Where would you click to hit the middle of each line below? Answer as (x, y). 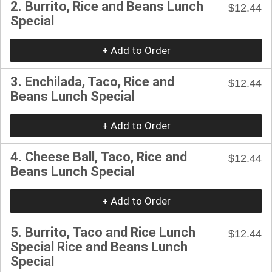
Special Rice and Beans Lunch (99, 246)
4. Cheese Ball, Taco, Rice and (99, 157)
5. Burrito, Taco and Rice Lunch (103, 232)
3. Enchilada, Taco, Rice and (92, 81)
